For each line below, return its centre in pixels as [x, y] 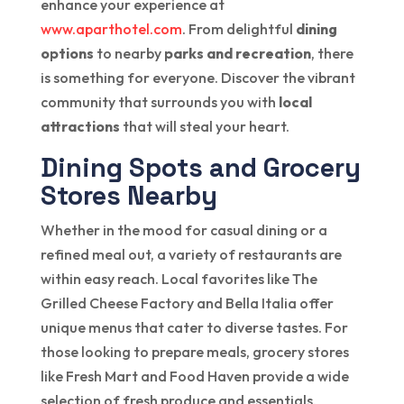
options [67, 54]
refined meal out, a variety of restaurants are [191, 255]
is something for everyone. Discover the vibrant [197, 78]
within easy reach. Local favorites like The [179, 279]
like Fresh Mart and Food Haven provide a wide [194, 376]
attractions [80, 127]
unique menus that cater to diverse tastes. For [194, 328]
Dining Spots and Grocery [200, 168]
